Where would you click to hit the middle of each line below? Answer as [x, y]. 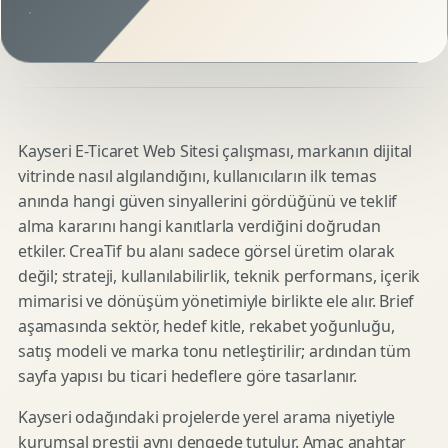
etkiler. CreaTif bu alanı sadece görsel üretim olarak [206, 251]
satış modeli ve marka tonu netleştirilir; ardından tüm [214, 351]
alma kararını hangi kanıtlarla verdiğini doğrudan [199, 226]
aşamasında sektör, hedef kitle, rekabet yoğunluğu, [206, 326]
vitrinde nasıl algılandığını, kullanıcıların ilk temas [197, 176]
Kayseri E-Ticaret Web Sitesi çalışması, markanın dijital [215, 151]
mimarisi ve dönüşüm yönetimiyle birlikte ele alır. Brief [216, 301]
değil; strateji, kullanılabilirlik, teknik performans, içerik [219, 276]
